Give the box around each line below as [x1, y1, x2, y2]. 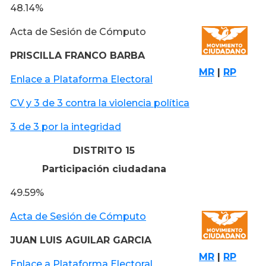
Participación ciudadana [42, 163, 166, 175]
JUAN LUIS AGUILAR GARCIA [10, 234, 151, 246]
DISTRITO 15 [73, 144, 135, 156]
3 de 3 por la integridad [10, 121, 121, 132]
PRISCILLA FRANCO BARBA [10, 49, 145, 61]
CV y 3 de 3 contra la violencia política [10, 97, 189, 109]
